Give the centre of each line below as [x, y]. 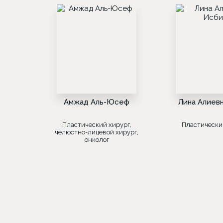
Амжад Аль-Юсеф [97, 102]
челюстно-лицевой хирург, [97, 132]
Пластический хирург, [97, 125]
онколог [97, 140]
